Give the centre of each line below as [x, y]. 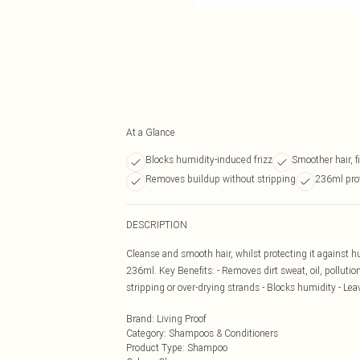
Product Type [154, 348]
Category [145, 333]
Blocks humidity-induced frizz [209, 160]
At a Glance [151, 132]
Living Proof [182, 319]
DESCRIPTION [157, 225]
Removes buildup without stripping [221, 179]
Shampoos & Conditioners [223, 333]
